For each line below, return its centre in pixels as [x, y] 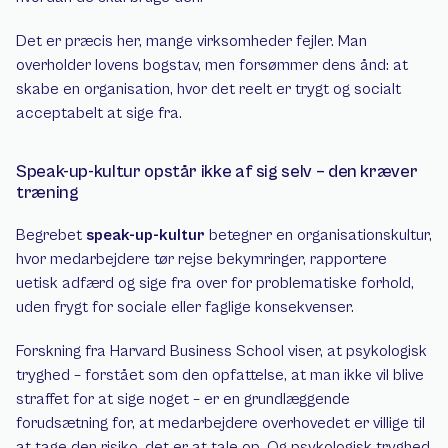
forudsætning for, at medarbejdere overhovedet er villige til [220, 423]
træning [47, 192]
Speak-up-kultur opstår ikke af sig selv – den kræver [217, 171]
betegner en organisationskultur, [318, 235]
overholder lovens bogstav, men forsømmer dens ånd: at [212, 65]
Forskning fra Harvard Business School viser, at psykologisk [221, 351]
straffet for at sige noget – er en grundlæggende [183, 399]
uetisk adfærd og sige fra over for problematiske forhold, [215, 283]
